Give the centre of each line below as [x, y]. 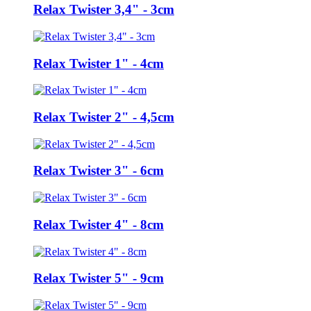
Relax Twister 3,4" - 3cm [104, 10]
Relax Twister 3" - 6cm [99, 171]
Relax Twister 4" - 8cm [99, 224]
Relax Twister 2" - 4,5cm [104, 117]
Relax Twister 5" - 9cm [99, 278]
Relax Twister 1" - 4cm [99, 63]
